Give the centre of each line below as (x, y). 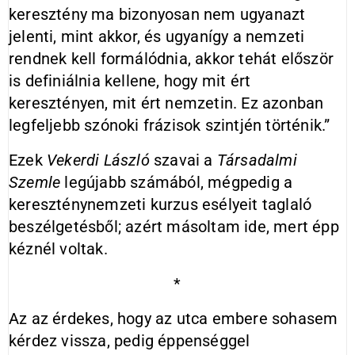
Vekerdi (73, 160)
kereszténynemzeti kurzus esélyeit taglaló (160, 204)
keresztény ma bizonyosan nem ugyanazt (157, 14)
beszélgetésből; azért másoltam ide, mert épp (174, 227)
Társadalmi (257, 160)
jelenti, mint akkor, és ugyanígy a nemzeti (157, 36)
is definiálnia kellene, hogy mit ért (130, 81)
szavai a (183, 160)
